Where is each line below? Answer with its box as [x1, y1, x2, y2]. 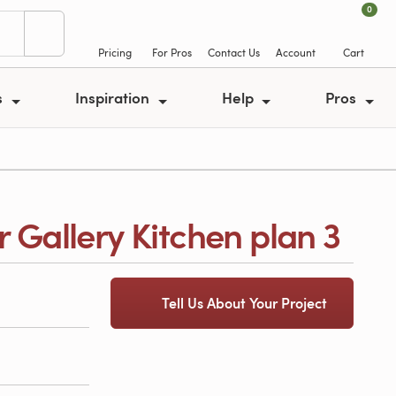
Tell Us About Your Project [161, 293, 327, 313]
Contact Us [208, 45, 260, 59]
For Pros [152, 45, 192, 59]
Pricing [97, 45, 132, 59]
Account [276, 45, 316, 59]
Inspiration [75, 87, 154, 108]
